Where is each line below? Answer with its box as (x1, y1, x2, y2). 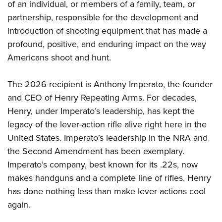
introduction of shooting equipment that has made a (7, 24, 207, 38)
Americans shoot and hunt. (7, 51, 111, 64)
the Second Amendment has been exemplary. (7, 145, 184, 158)
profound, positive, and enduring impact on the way (7, 38, 206, 51)
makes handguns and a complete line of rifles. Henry (7, 171, 211, 185)
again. (7, 198, 30, 212)
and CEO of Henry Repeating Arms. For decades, (7, 91, 197, 105)
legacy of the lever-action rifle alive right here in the (7, 118, 207, 131)
